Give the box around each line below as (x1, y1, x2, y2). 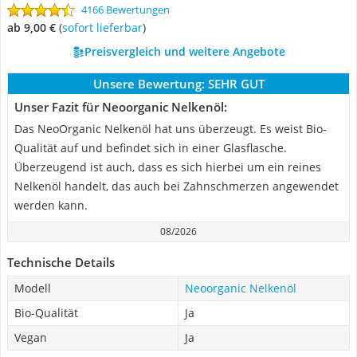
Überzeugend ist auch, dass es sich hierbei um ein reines (14, 159, 321, 175)
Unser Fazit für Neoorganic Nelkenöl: (14, 99, 227, 115)
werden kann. (14, 198, 88, 213)
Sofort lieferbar (68, 20, 143, 35)
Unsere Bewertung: (92, 76, 205, 92)
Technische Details (7, 254, 115, 270)
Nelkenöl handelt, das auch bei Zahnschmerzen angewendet (14, 178, 339, 194)
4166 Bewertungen (81, 2, 170, 17)
